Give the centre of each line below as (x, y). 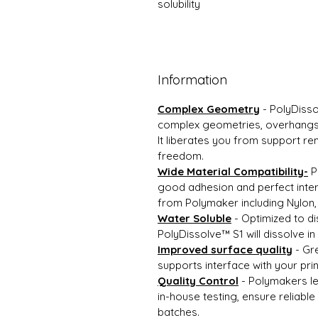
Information (192, 80)
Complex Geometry (209, 109)
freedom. (181, 156)
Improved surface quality (225, 250)
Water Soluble (194, 218)
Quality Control (198, 281)
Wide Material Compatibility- (233, 171)
